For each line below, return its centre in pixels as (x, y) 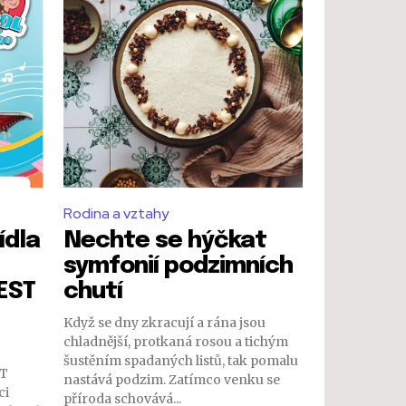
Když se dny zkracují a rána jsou (164, 323)
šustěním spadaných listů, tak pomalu (181, 361)
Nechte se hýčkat (165, 241)
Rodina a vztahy (116, 213)
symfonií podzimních (178, 266)
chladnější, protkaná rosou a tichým (176, 342)
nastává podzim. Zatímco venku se (172, 380)
